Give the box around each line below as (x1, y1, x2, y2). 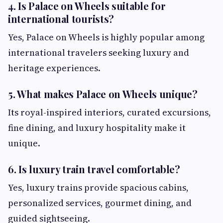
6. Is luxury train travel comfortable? (8, 162, 180, 176)
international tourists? (8, 12, 114, 26)
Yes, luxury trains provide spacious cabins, (8, 181, 189, 194)
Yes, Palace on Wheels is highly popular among (8, 31, 205, 44)
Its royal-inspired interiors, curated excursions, (8, 106, 211, 119)
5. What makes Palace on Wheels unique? (8, 87, 198, 101)
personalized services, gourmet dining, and (8, 197, 192, 210)
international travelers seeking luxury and (8, 46, 189, 59)
